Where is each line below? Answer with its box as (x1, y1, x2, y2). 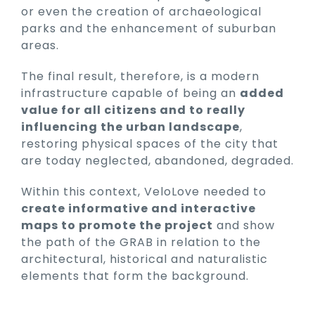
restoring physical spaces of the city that (21, 135, 278, 152)
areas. (21, 37, 59, 53)
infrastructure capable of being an (21, 84, 240, 101)
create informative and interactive (21, 200, 256, 217)
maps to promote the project (21, 217, 213, 233)
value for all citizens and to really (21, 101, 245, 118)
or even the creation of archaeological (21, 3, 262, 20)
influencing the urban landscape (21, 118, 240, 135)
